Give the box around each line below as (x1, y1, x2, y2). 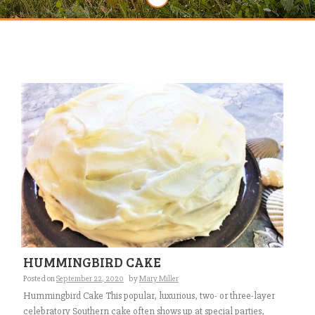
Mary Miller (139, 273, 179, 284)
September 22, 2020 (56, 273, 124, 284)
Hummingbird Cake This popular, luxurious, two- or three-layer (23, 289, 275, 302)
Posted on (23, 273, 56, 284)
